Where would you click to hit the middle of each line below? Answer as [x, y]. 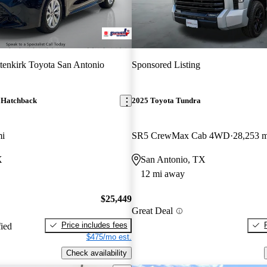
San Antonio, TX [173, 160]
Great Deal [152, 211]
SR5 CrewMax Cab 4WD [181, 136]
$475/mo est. [109, 237]
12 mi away [162, 174]
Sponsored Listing [166, 64]
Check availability [96, 253]
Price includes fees [94, 225]
